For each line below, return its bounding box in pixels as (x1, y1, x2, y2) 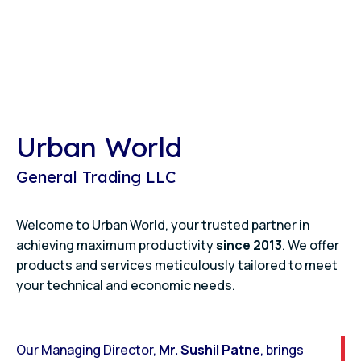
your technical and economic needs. (16, 276, 235, 294)
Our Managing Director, (16, 341, 159, 359)
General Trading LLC (16, 167, 176, 187)
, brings (260, 341, 304, 359)
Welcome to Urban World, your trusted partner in (16, 216, 309, 234)
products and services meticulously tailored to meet (16, 256, 338, 274)
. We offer (282, 236, 339, 254)
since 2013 (216, 236, 282, 254)
